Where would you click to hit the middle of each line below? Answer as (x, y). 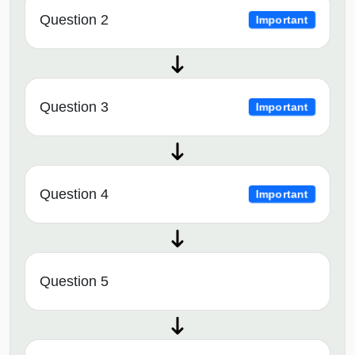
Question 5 (74, 282)
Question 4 (74, 195)
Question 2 (74, 20)
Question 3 (74, 107)
